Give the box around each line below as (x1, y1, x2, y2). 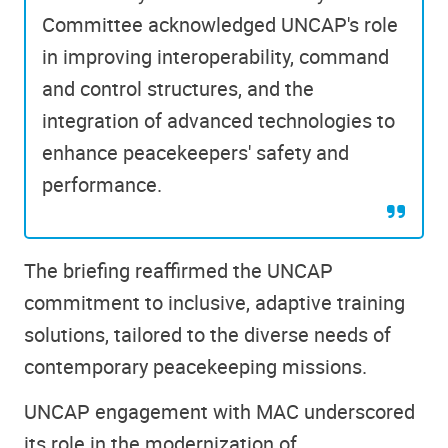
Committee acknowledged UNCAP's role (42, 11, 398, 39)
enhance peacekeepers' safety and (42, 139, 349, 167)
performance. (42, 171, 162, 199)
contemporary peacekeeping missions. (24, 353, 367, 381)
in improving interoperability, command (42, 43, 389, 71)
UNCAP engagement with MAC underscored (24, 397, 415, 425)
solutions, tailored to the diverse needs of (24, 321, 391, 349)
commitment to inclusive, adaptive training (24, 289, 405, 317)
